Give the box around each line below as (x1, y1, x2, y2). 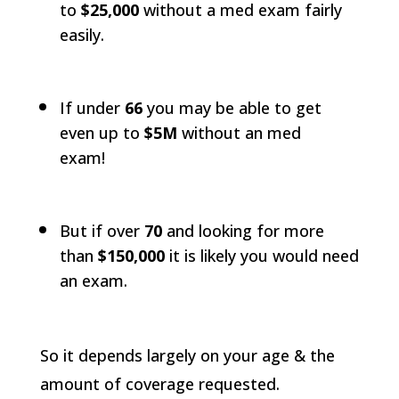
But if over (59, 220, 140, 241)
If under (59, 97, 125, 118)
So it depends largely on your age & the (39, 345, 335, 366)
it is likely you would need (164, 245, 359, 266)
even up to (59, 122, 144, 143)
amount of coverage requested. (39, 373, 284, 395)
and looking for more (161, 220, 324, 241)
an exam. (59, 270, 132, 291)
